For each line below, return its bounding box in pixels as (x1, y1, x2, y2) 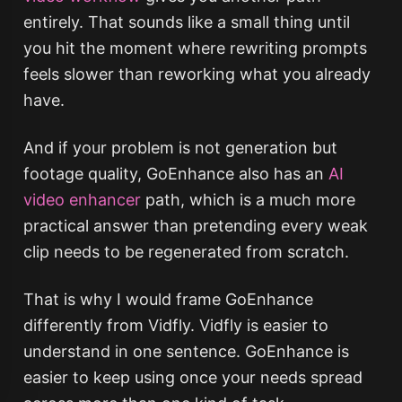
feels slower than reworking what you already (22, 65, 371, 83)
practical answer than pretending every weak (22, 216, 368, 235)
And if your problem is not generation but (22, 138, 337, 157)
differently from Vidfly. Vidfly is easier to (22, 316, 328, 335)
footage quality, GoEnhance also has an (22, 164, 328, 183)
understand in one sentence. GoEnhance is (22, 342, 349, 361)
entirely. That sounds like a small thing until (22, 13, 350, 31)
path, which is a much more (140, 190, 355, 209)
